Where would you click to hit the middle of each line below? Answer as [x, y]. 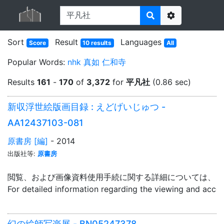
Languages [142, 42]
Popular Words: [37, 62]
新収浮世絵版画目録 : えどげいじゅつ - [86, 106]
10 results [97, 43]
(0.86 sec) [170, 82]
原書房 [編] [28, 141]
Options [185, 27]
